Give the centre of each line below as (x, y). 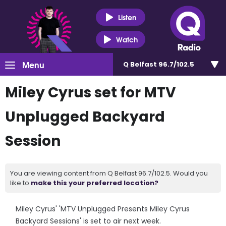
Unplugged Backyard (85, 117)
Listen (127, 17)
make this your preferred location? (95, 183)
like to (20, 183)
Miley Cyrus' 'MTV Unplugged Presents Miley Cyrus (103, 209)
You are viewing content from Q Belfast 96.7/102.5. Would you (109, 173)
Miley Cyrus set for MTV (90, 93)
